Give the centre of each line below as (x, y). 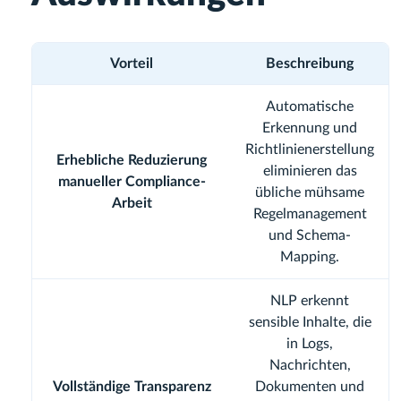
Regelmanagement (310, 214)
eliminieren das (310, 171)
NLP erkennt (310, 301)
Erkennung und (310, 128)
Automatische (310, 107)
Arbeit (132, 204)
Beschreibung (310, 64)
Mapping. (310, 257)
